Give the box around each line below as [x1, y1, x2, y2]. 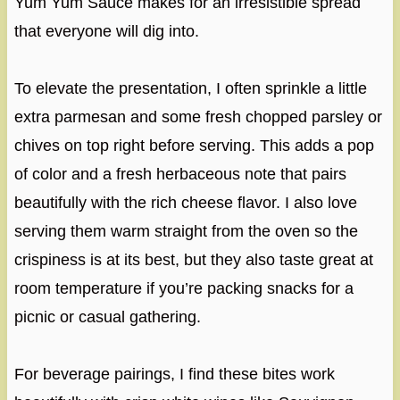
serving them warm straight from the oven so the [13, 222, 358, 241]
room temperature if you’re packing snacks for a [13, 279, 354, 298]
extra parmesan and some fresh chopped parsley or [13, 108, 382, 127]
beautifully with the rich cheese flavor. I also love [13, 194, 357, 212]
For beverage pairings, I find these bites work [13, 365, 335, 384]
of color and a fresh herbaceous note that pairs [13, 165, 346, 184]
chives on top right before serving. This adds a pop [13, 137, 374, 155]
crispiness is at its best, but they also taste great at [13, 251, 373, 270]
